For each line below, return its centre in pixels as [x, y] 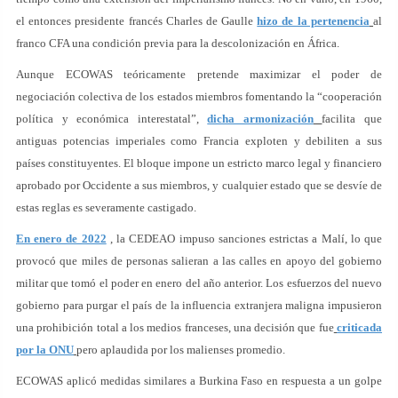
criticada [360, 328]
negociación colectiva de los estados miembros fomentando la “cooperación [199, 97]
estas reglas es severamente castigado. [106, 208]
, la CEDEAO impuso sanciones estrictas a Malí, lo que [244, 239]
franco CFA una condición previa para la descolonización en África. [178, 44]
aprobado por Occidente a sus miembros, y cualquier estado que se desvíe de [199, 186]
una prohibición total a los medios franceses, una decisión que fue [175, 328]
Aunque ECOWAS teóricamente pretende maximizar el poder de [199, 75]
